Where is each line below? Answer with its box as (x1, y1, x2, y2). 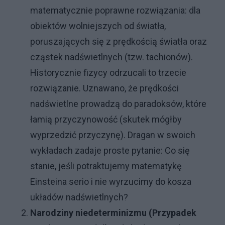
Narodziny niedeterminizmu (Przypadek (30, 207, 196, 218)
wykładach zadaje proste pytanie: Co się (30, 145, 190, 156)
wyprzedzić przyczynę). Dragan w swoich (30, 130, 195, 141)
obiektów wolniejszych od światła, (30, 21, 166, 32)
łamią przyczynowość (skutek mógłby (30, 114, 182, 125)
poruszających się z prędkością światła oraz (30, 36, 207, 47)
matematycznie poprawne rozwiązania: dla (30, 5, 200, 16)
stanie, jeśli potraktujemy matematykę (30, 161, 182, 172)
